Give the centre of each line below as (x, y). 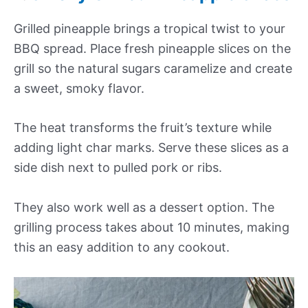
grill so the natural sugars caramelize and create (153, 68)
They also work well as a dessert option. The (144, 208)
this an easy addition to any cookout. (122, 247)
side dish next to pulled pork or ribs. (118, 168)
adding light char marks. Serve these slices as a (151, 148)
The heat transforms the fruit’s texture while (143, 128)
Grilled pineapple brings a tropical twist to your (150, 28)
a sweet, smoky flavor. (79, 88)
